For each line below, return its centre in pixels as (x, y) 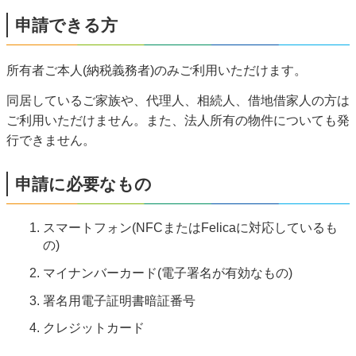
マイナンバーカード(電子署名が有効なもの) (168, 273)
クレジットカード (94, 328)
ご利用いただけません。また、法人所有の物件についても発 (178, 120)
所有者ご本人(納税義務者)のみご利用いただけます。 (157, 71)
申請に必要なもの (83, 184)
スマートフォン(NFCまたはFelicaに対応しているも (191, 228)
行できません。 (51, 140)
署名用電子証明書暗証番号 (120, 300)
